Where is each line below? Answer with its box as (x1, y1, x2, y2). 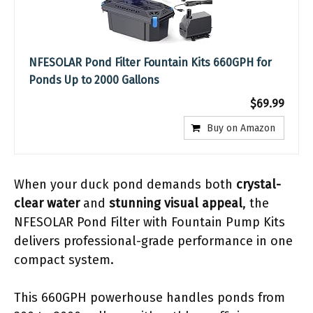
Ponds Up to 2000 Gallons (29, 73, 159, 87)
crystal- (236, 176, 281, 192)
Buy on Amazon (207, 122, 275, 134)
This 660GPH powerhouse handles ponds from (14, 289, 285, 305)
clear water (14, 195, 80, 211)
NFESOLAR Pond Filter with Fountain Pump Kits (14, 214, 285, 230)
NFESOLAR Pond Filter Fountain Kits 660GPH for (29, 55, 272, 69)
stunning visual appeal (109, 195, 242, 211)
